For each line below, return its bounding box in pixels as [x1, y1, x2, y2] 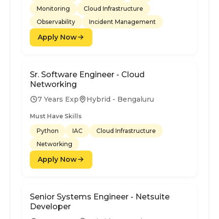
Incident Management [89, 18, 156, 25]
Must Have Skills [30, 112, 82, 120]
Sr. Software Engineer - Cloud [30, 69, 145, 79]
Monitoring [37, 4, 70, 12]
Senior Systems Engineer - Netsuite [30, 192, 170, 201]
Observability [37, 18, 75, 25]
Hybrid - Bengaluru [87, 94, 154, 104]
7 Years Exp [38, 94, 79, 104]
